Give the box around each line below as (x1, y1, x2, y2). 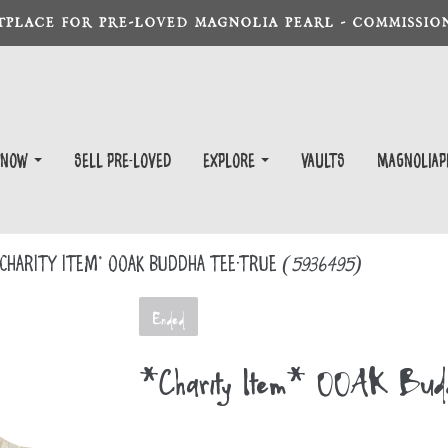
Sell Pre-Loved (74, 152, 171, 173)
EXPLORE (203, 152, 259, 173)
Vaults (301, 152, 345, 173)
